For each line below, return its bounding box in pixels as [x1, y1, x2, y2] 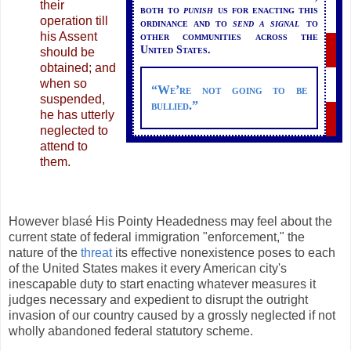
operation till [40, 14, 108, 28]
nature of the [9, 245, 81, 259]
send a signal [232, 16, 299, 29]
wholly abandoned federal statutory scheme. [9, 324, 253, 338]
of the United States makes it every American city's [9, 261, 287, 275]
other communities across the [139, 30, 319, 42]
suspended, [40, 92, 105, 107]
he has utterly [40, 108, 114, 122]
